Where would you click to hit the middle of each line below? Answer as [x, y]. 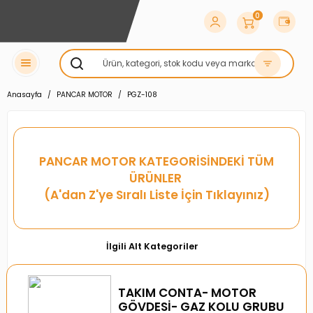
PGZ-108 [142, 95]
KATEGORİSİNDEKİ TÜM [206, 161]
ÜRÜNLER [156, 178]
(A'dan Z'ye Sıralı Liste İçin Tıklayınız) [156, 195]
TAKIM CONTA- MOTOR [188, 293]
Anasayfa [24, 95]
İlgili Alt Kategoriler [153, 246]
